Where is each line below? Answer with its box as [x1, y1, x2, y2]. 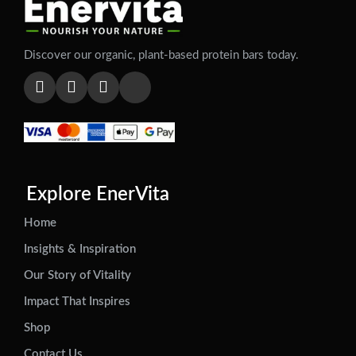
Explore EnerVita [26, 184, 169, 204]
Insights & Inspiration [24, 242, 136, 255]
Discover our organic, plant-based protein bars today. [24, 48, 299, 61]
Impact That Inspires [24, 295, 130, 308]
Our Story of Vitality [24, 269, 131, 281]
